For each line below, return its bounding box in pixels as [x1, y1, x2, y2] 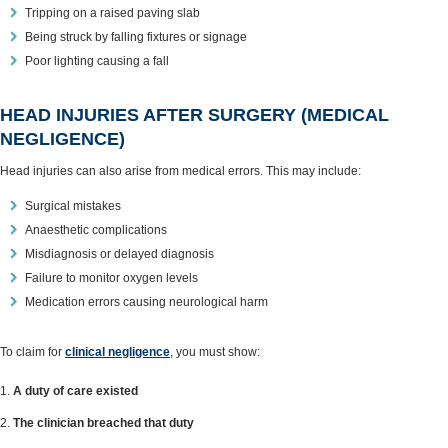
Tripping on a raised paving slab [25, 6, 200, 20]
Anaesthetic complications [25, 223, 167, 237]
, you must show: [170, 345, 260, 359]
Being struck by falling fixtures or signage [25, 30, 247, 44]
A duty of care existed [13, 384, 138, 398]
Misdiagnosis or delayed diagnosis [25, 247, 214, 261]
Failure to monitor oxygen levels [25, 271, 198, 285]
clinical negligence [65, 345, 170, 359]
